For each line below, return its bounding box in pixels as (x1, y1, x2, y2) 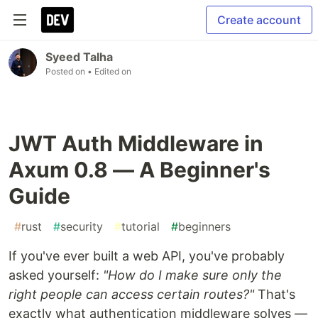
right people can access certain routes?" (9, 287, 254, 302)
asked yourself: (9, 268, 103, 283)
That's (254, 287, 295, 302)
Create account (217, 13, 301, 27)
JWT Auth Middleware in (9, 131, 263, 156)
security (60, 219, 103, 234)
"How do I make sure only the (103, 268, 282, 283)
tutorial (121, 219, 160, 234)
